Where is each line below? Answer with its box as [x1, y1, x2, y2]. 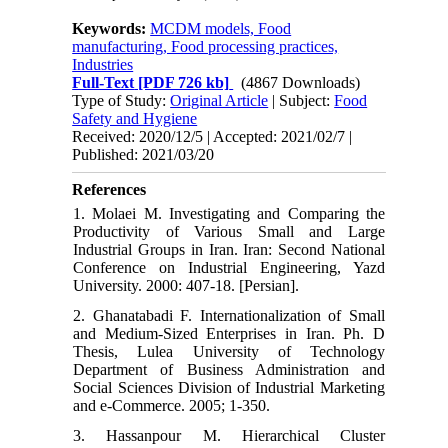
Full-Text [72, 73, 135, 91]
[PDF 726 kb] [134, 73, 230, 91]
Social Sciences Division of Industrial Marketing [73, 378, 385, 396]
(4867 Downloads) [241, 73, 361, 91]
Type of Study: [72, 91, 171, 109]
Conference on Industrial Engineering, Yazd [73, 258, 385, 276]
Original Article [170, 91, 269, 109]
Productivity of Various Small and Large [73, 222, 385, 240]
